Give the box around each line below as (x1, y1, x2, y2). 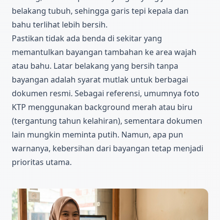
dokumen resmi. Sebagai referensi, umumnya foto (12, 88, 199, 99)
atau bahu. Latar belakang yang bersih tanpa (12, 60, 178, 72)
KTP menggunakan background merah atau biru (12, 102, 192, 113)
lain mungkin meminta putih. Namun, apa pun (12, 129, 183, 140)
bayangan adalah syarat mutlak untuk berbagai (12, 74, 188, 85)
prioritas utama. (12, 157, 72, 168)
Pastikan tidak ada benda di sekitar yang (12, 33, 162, 44)
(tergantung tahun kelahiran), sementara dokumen (12, 115, 202, 127)
